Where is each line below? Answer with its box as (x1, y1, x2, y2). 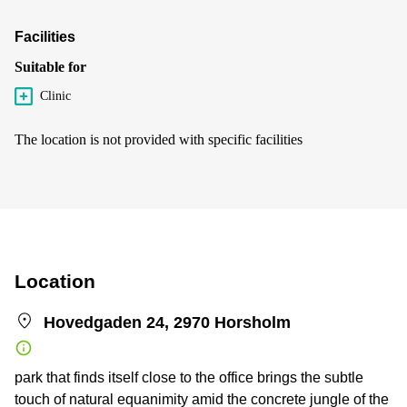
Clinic (40, 88, 71, 103)
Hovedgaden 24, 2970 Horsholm (44, 313, 291, 332)
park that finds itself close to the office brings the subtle (15, 369, 363, 385)
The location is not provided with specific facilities (15, 131, 303, 147)
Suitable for (15, 58, 86, 74)
